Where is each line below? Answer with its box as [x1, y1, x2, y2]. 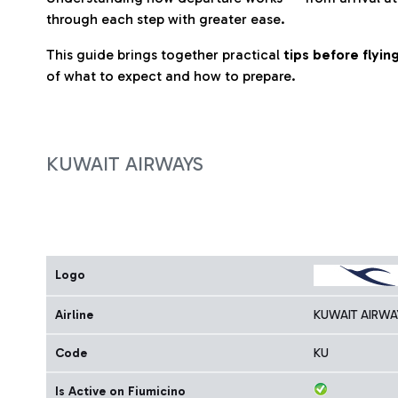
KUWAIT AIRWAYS [46, 152, 203, 176]
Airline [55, 307, 93, 322]
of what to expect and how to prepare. [46, 68, 296, 84]
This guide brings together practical [46, 46, 283, 63]
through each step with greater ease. [46, 11, 285, 28]
